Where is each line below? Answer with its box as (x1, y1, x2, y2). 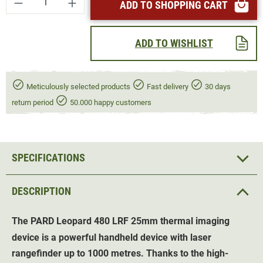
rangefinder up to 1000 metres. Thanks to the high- (12, 248, 228, 259)
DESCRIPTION (12, 184, 71, 197)
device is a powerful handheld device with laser (12, 232, 211, 244)
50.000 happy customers (68, 97, 151, 107)
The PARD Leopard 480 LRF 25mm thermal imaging (12, 215, 230, 227)
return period (12, 97, 55, 107)
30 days (203, 82, 231, 91)
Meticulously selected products (25, 82, 132, 91)
